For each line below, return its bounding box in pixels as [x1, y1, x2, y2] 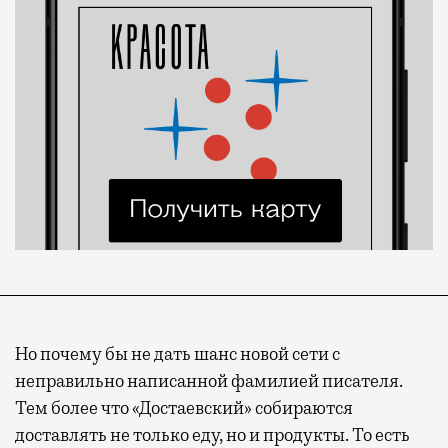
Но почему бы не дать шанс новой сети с [15, 342, 340, 365]
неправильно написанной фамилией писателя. [15, 369, 403, 392]
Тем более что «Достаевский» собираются [15, 396, 353, 419]
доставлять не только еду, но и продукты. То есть [15, 423, 410, 446]
